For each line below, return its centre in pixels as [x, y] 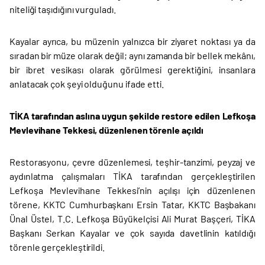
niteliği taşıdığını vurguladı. [63, 9]
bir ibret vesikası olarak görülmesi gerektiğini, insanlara [132, 70]
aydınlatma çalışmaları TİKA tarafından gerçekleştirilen [132, 176]
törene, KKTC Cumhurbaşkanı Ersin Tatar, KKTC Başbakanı [132, 205]
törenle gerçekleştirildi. [57, 247]
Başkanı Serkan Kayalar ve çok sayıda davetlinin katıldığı [132, 233]
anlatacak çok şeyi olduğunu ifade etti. [87, 84]
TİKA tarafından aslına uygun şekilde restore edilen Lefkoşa [132, 116]
